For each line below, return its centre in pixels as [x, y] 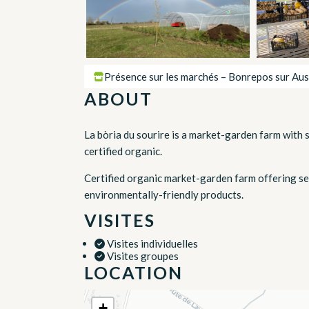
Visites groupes [142, 256]
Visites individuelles [151, 244]
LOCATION [133, 273]
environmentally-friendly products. [164, 195]
